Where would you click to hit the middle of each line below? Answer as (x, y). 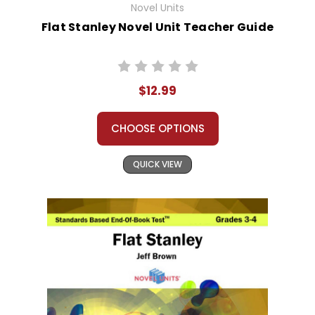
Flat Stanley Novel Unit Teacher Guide (157, 27)
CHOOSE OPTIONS (157, 129)
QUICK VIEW (157, 165)
